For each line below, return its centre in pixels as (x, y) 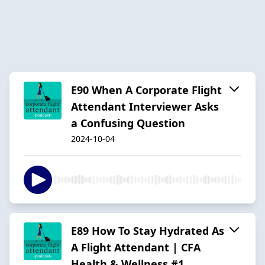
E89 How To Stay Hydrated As (148, 230)
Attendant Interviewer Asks (145, 106)
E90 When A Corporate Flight (146, 90)
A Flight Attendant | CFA (136, 247)
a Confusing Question (128, 123)
